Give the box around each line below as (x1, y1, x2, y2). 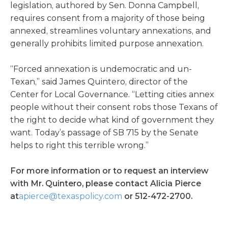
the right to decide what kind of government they (10, 115, 214, 125)
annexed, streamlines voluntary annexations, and (10, 26, 211, 36)
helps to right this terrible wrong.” (10, 140, 149, 150)
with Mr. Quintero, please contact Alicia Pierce (10, 179, 201, 188)
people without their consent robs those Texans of (10, 102, 218, 112)
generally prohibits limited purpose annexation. (10, 39, 204, 48)
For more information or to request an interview (10, 166, 209, 176)
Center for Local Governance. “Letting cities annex (10, 90, 214, 99)
